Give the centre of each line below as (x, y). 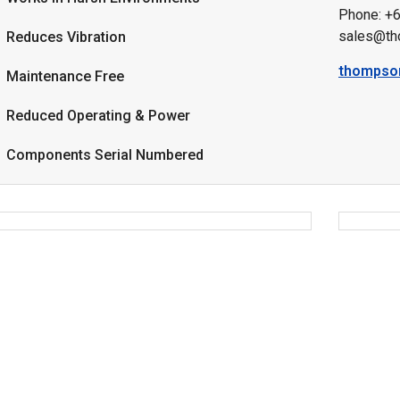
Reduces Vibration (66, 37)
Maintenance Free (65, 76)
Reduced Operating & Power (98, 116)
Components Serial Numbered (105, 155)
